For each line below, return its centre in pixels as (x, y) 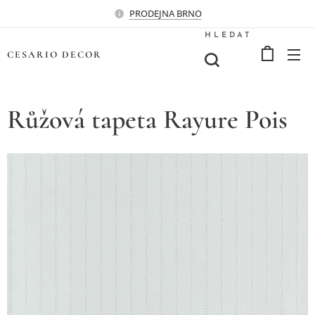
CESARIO (34, 54)
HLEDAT (228, 35)
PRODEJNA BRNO (165, 13)
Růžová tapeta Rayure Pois (147, 120)
